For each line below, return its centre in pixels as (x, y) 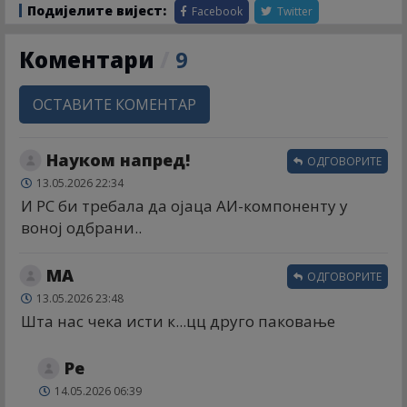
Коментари (89, 60)
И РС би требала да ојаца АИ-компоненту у (184, 206)
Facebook (216, 12)
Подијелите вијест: (97, 11)
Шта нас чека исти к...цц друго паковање (178, 322)
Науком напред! (118, 160)
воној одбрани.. (81, 228)
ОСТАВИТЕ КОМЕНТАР (114, 105)
